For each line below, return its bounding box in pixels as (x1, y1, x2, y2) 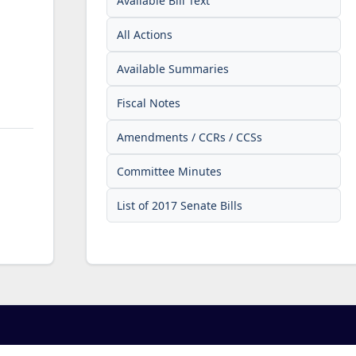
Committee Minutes (117, 163, 222, 179)
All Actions (117, 26, 173, 42)
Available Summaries (117, 60, 230, 76)
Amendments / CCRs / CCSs (117, 129, 263, 145)
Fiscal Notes (117, 95, 181, 110)
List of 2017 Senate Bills (117, 197, 243, 213)
